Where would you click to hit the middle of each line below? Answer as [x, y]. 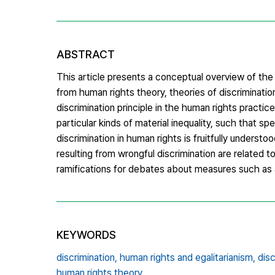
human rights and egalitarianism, [188, 257]
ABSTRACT [86, 54]
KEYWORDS [86, 234]
